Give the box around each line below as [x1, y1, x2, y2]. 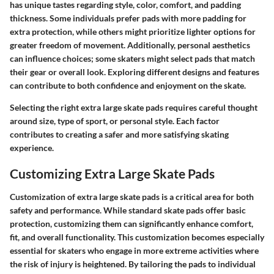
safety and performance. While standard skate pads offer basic [10, 204, 246, 215]
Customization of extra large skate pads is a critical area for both [10, 191, 254, 202]
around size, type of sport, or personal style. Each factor [10, 116, 220, 126]
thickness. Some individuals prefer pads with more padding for [10, 13, 246, 23]
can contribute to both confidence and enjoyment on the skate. [10, 80, 246, 91]
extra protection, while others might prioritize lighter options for [10, 26, 256, 37]
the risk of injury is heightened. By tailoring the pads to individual [10, 258, 256, 269]
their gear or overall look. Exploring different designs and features [10, 67, 259, 77]
